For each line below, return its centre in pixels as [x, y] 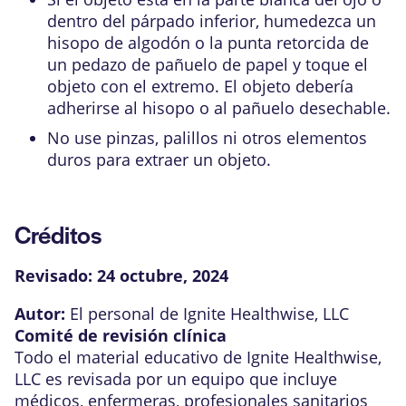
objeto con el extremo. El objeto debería [200, 86]
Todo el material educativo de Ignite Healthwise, [198, 357]
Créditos [58, 233]
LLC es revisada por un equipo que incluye [176, 378]
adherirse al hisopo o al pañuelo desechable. [219, 107]
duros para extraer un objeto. [159, 159]
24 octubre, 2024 [163, 275]
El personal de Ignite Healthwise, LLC [209, 313]
